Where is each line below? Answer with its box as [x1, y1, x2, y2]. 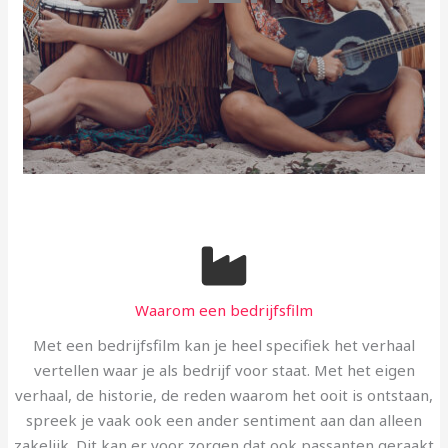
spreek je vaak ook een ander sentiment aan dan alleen [26, 409, 422, 430]
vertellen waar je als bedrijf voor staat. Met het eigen [33, 359, 415, 380]
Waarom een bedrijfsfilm [135, 299, 313, 320]
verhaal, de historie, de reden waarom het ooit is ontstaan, [15, 384, 433, 405]
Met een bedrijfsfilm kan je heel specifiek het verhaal [33, 334, 415, 355]
